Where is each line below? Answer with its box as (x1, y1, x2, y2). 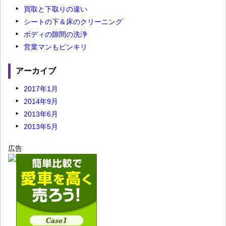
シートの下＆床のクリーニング (24, 18, 123, 26)
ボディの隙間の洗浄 (24, 30, 87, 39)
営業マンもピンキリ (24, 43, 87, 51)
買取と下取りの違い (24, 5, 87, 14)
